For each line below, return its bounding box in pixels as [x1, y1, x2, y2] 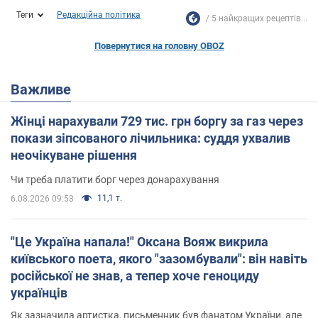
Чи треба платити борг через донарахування [11, 173, 219, 185]
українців [11, 285, 67, 300]
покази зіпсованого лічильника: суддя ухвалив [11, 130, 290, 146]
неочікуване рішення [11, 147, 137, 163]
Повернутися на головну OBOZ [94, 40, 224, 51]
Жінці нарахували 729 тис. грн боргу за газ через [11, 113, 303, 128]
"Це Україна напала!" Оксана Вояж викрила [11, 234, 268, 249]
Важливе [20, 80, 71, 98]
